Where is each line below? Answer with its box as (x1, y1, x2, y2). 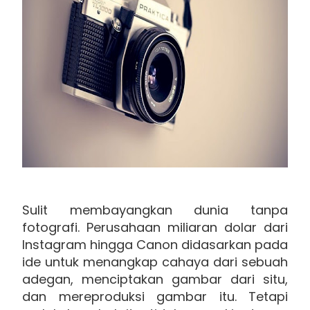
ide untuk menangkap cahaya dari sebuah (22, 253, 288, 271)
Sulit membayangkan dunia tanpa (22, 201, 288, 219)
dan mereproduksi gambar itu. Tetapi (22, 287, 288, 305)
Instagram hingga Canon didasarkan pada (22, 235, 288, 253)
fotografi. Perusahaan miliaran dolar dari (22, 218, 288, 236)
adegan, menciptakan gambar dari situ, (22, 270, 288, 288)
